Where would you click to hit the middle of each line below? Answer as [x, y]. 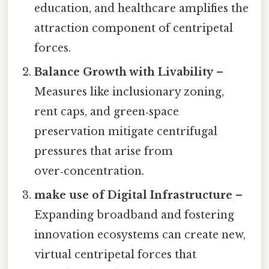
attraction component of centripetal [134, 28]
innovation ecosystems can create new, [140, 234]
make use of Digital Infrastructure [134, 195]
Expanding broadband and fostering [134, 215]
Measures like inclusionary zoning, [129, 92]
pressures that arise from [104, 151]
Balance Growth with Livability [124, 72]
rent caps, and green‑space [107, 111]
